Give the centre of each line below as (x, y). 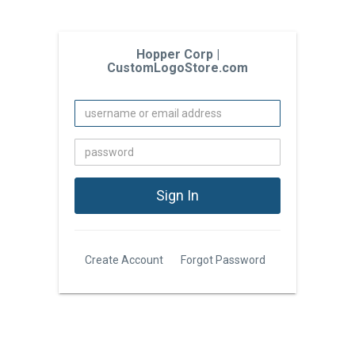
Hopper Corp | (177, 54)
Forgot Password (223, 260)
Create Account (124, 260)
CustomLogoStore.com (177, 68)
